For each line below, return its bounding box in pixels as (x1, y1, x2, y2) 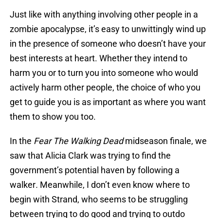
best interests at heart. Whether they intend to (10, 53, 187, 64)
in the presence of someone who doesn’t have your (10, 38, 206, 49)
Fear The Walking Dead (34, 136, 125, 146)
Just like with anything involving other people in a (10, 9, 198, 20)
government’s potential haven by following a (10, 165, 180, 176)
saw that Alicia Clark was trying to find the (10, 150, 171, 161)
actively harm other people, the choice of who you (10, 82, 200, 93)
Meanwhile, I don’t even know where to (40, 180, 190, 190)
